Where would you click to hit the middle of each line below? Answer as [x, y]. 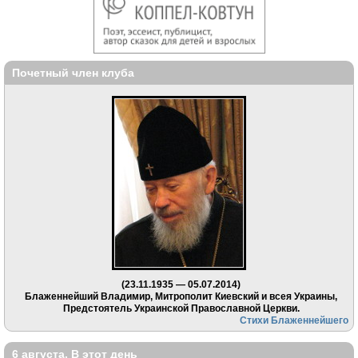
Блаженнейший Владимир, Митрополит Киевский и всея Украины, [181, 296]
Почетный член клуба [73, 72]
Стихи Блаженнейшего [294, 320]
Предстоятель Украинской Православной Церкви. [181, 308]
